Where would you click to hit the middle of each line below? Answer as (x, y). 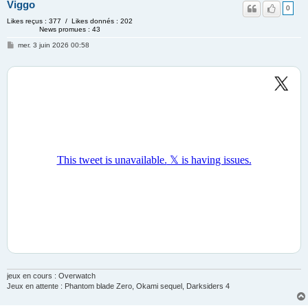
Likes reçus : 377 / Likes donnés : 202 (70, 21)
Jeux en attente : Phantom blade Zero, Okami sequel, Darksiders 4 (118, 286)
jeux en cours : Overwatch (51, 276)
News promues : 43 (70, 29)
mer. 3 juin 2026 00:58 (53, 45)
